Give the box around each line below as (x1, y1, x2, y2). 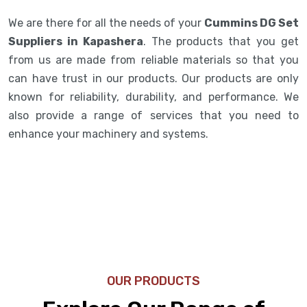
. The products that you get (143, 34, 299, 48)
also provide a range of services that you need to (8, 108, 299, 122)
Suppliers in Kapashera (8, 34, 143, 48)
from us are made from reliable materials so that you (8, 53, 299, 66)
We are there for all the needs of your (8, 16, 204, 29)
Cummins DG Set (204, 16, 299, 29)
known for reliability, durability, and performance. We (8, 90, 299, 103)
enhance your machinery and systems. (8, 127, 211, 140)
